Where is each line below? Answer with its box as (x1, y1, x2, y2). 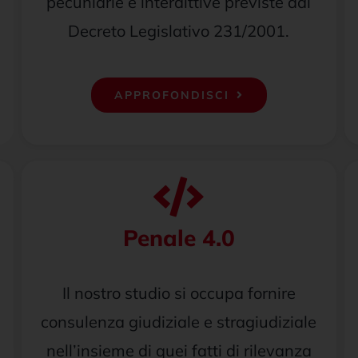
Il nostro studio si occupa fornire (62, 283, 296, 303)
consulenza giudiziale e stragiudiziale (41, 312, 317, 332)
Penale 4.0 (122, 224, 235, 252)
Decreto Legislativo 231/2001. (68, 21, 290, 41)
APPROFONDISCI (113, 88, 229, 102)
